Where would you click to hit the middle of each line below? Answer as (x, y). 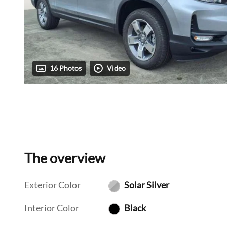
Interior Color (52, 208)
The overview (65, 158)
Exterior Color (52, 185)
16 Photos (66, 69)
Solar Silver (146, 185)
